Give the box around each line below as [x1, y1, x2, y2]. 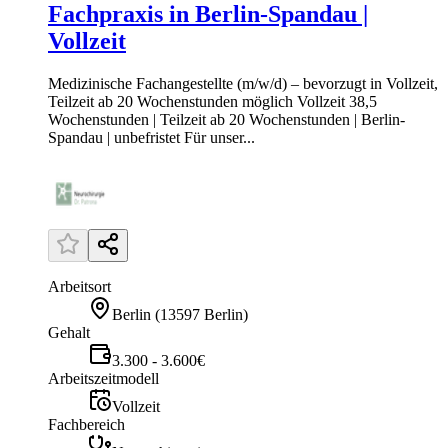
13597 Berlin [160, 306, 243, 324]
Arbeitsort [48, 278, 111, 296]
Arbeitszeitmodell [48, 370, 159, 388]
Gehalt [48, 324, 90, 342]
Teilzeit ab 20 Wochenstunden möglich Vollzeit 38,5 [48, 93, 377, 111]
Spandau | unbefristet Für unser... [48, 129, 255, 147]
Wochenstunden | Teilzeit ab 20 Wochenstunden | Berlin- [48, 111, 405, 129]
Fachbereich [48, 416, 125, 434]
